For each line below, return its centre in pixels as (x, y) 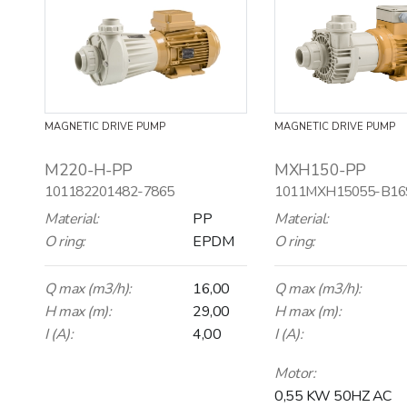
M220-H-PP (89, 169)
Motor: (295, 373)
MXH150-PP (320, 169)
